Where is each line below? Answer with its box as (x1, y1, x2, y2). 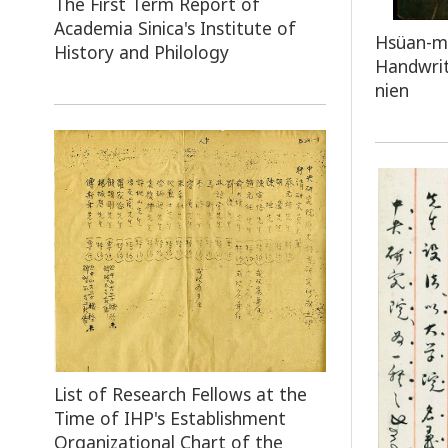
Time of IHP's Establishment (53, 405, 286, 430)
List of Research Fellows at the (53, 381, 307, 406)
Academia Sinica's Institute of (53, 15, 296, 40)
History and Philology (53, 39, 229, 64)
